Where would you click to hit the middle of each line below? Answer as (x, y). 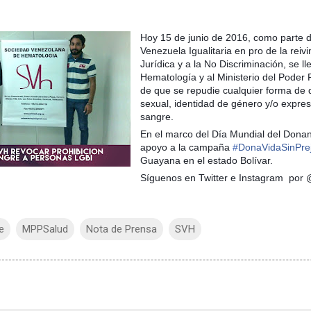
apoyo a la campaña (186, 148)
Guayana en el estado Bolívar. (207, 161)
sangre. (157, 117)
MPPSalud (45, 229)
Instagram (261, 178)
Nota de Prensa (121, 229)
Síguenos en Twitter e (190, 178)
